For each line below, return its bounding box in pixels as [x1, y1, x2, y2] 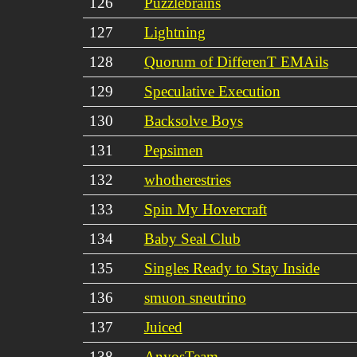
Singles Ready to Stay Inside [143, 259, 320, 277]
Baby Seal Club [143, 229, 241, 247]
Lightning [143, 23, 206, 41]
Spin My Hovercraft [143, 200, 267, 218]
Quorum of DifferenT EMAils [143, 53, 328, 70]
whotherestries [143, 171, 231, 188]
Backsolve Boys [143, 112, 243, 129]
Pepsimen [143, 141, 203, 159]
